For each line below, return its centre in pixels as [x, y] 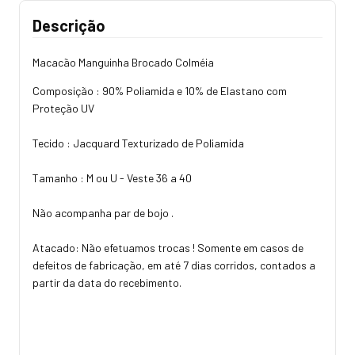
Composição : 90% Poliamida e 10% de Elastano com [160, 90]
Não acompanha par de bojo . [103, 212]
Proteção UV [65, 108]
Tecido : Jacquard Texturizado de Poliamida [138, 143]
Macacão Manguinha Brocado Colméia [123, 62]
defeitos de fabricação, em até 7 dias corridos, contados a [174, 265]
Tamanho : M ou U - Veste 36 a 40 [112, 177]
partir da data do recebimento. [107, 282]
